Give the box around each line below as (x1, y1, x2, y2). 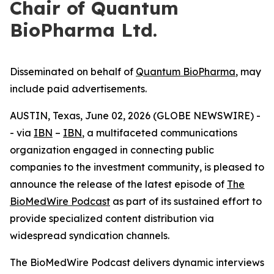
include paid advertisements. (10, 83, 147, 95)
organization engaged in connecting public (10, 144, 214, 156)
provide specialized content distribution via (10, 212, 214, 224)
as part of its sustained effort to (110, 195, 262, 207)
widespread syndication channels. (10, 229, 169, 242)
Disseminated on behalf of (10, 65, 136, 78)
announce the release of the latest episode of (10, 178, 227, 190)
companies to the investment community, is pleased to (10, 161, 264, 173)
